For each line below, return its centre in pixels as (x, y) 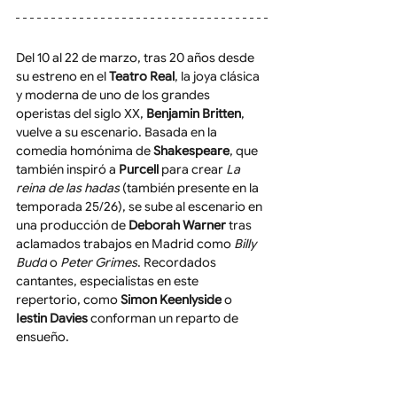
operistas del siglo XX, (81, 113)
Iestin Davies (52, 318)
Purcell (139, 169)
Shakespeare (191, 151)
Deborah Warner (177, 225)
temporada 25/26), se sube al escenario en (140, 206)
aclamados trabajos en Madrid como (125, 244)
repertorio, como (68, 300)
